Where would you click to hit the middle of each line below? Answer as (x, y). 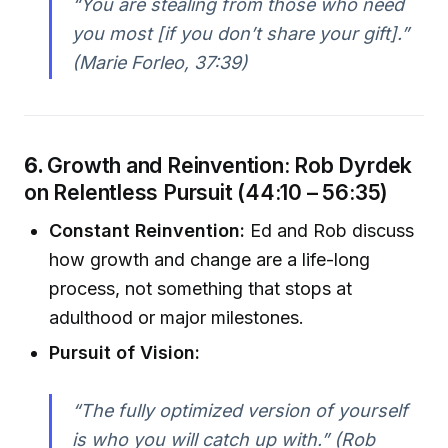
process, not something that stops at (201, 288)
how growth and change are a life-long (210, 259)
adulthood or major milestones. (177, 317)
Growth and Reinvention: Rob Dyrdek (230, 165)
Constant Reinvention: (147, 230)
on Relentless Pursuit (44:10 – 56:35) (206, 192)
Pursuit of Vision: (125, 353)
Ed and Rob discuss (330, 230)
